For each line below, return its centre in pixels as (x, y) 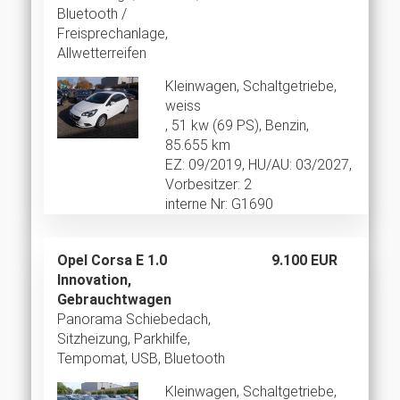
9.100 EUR (304, 261)
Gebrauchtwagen (114, 300)
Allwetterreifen (102, 54)
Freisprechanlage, (112, 34)
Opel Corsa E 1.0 (112, 261)
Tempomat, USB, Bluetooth (141, 359)
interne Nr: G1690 (219, 204)
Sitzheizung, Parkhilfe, (124, 339)
